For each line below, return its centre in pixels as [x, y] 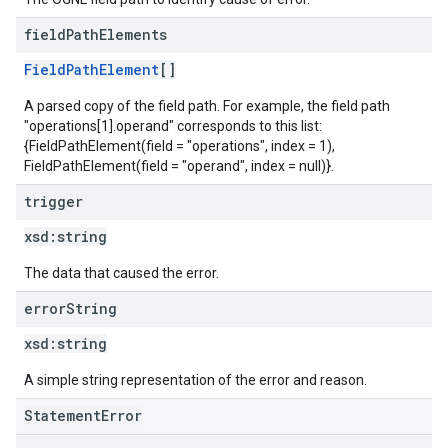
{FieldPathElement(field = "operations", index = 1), [179, 146]
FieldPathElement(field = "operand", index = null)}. [179, 166]
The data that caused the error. [121, 273]
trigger [53, 201]
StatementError [83, 415]
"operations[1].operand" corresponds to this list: [173, 126]
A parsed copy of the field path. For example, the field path [207, 106]
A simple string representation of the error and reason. [195, 380]
